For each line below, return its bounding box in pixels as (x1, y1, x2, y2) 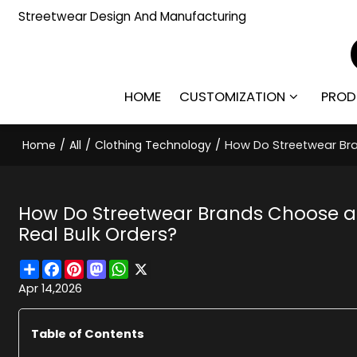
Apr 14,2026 (18, 280, 83, 296)
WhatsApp (128, 257, 190, 274)
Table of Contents (31, 325, 145, 342)
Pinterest (84, 257, 135, 274)
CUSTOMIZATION (179, 87, 286, 106)
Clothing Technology (95, 137, 212, 153)
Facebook (61, 257, 120, 274)
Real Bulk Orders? (18, 221, 178, 247)
